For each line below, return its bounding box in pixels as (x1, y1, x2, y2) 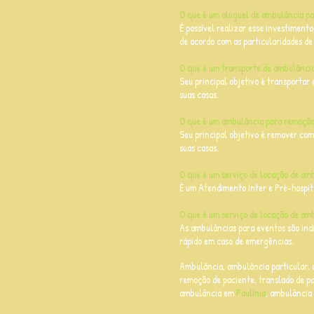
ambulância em (179, 286, 236, 299)
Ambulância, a (179, 259, 231, 273)
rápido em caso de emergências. (179, 234, 294, 247)
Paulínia (236, 286, 266, 299)
